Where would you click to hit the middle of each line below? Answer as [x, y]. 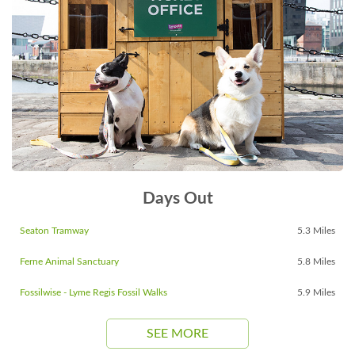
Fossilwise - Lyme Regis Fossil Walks [94, 293]
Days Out [177, 199]
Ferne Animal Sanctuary [69, 262]
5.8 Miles [316, 262]
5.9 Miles [316, 293]
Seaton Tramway [54, 231]
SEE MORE [177, 334]
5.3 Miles [316, 231]
